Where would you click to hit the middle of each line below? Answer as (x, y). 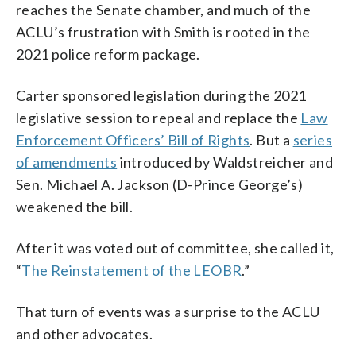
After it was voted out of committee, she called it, (175, 248)
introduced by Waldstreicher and (225, 162)
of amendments (67, 162)
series (313, 139)
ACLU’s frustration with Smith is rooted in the (163, 31)
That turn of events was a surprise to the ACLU (168, 311)
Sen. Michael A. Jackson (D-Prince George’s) (160, 184)
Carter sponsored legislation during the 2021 (161, 95)
